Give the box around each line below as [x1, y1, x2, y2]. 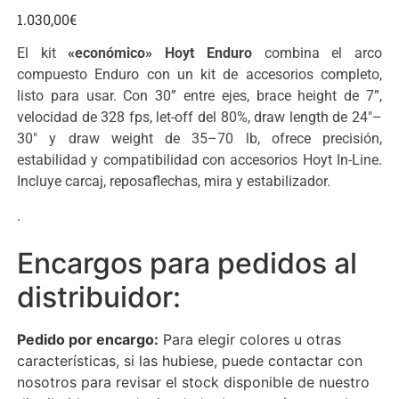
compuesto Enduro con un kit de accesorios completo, [17, 66, 382, 84]
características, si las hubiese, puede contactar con [17, 352, 362, 370]
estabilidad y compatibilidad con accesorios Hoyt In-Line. [17, 151, 382, 169]
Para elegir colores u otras [159, 330, 341, 349]
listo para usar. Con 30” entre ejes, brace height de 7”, [17, 87, 382, 105]
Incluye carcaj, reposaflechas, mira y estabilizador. [17, 173, 330, 191]
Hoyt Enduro [165, 45, 252, 62]
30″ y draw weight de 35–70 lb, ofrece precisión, [17, 130, 382, 148]
